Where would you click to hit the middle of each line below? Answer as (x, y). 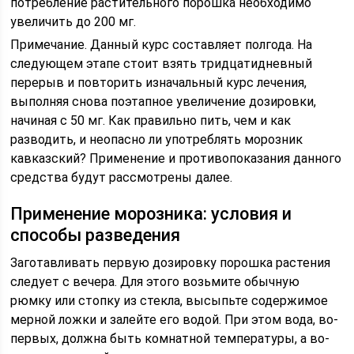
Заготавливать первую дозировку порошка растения (171, 263)
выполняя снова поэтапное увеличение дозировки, (164, 102)
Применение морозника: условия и (151, 214)
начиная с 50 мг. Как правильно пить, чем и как (151, 121)
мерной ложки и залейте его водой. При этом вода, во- (175, 320)
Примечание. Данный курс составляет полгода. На (162, 45)
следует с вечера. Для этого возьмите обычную (155, 282)
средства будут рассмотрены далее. (122, 177)
